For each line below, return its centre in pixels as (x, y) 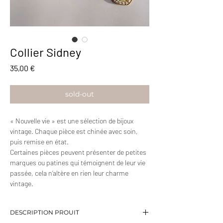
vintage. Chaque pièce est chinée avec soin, (74, 131)
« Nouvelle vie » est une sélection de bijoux (72, 121)
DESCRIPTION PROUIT (45, 213)
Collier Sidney (46, 52)
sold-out (80, 94)
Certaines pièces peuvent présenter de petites (78, 152)
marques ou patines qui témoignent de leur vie (78, 163)
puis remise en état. (39, 142)
